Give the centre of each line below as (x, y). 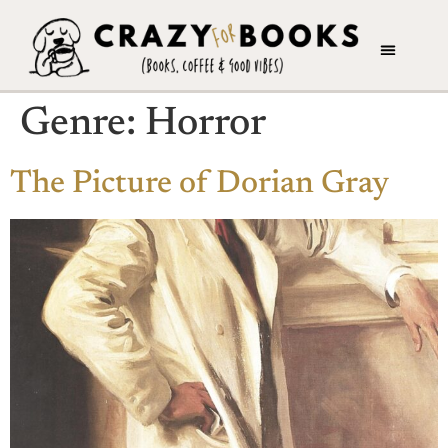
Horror (205, 124)
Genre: (82, 124)
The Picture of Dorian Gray (199, 183)
